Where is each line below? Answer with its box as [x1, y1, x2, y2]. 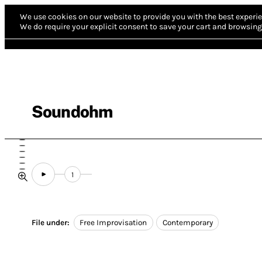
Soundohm [32, 102, 113, 121]
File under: [32, 218, 70, 227]
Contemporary [162, 218, 213, 227]
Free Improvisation [80, 218, 147, 227]
